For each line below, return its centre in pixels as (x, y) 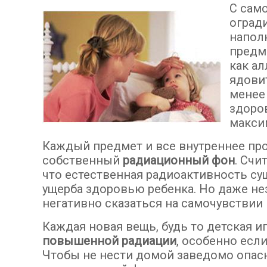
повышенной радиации (110, 241)
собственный (83, 161)
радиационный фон (179, 161)
